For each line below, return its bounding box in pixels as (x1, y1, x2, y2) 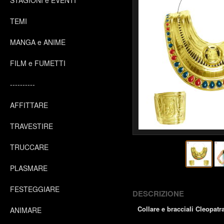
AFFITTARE (10, 100, 48, 110)
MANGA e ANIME (10, 37, 65, 47)
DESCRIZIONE (132, 188, 184, 199)
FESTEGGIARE (10, 184, 59, 194)
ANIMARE (10, 205, 41, 215)
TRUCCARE (10, 142, 48, 152)
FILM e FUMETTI (10, 58, 65, 68)
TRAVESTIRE (10, 121, 53, 131)
